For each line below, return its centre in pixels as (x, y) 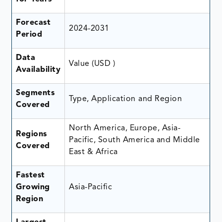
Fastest (30, 175)
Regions (31, 134)
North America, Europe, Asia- (125, 128)
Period (29, 34)
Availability (38, 70)
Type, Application (102, 99)
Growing (33, 187)
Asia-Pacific (91, 187)
